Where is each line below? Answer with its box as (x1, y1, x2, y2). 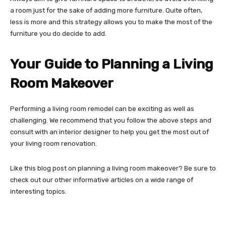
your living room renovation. (10, 139, 97, 147)
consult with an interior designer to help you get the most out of (10, 128, 209, 136)
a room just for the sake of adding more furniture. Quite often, (10, 6, 202, 14)
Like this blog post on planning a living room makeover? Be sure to (10, 164, 216, 172)
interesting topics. (10, 187, 67, 195)
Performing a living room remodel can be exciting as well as (10, 104, 194, 112)
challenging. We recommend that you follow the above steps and (10, 116, 211, 124)
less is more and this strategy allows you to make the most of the (10, 18, 212, 26)
